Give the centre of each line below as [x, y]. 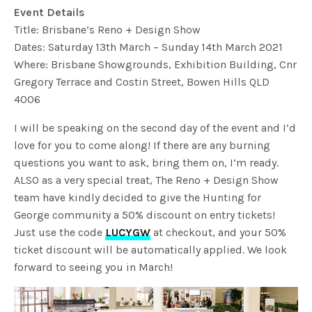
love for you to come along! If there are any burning [142, 146]
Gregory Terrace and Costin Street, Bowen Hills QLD [142, 82]
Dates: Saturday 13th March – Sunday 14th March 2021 [149, 47]
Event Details [50, 13]
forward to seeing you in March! [94, 267]
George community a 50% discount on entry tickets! [145, 215]
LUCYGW [128, 233]
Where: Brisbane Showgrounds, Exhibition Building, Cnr [156, 65]
